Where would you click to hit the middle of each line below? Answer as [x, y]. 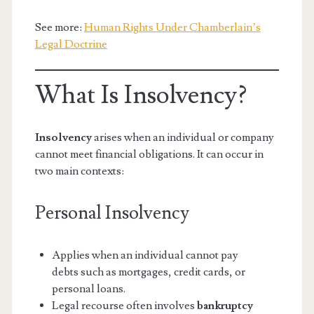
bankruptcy [225, 305]
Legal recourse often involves [124, 305]
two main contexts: [79, 171]
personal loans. [88, 288]
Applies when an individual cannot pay [145, 255]
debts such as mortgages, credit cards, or [148, 272]
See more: [59, 27]
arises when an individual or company [183, 137]
